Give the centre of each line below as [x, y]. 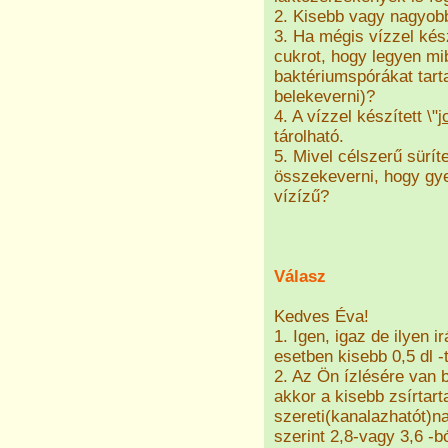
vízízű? [301, 196]
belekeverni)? [324, 96]
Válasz [300, 276]
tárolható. [309, 136]
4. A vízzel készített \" [356, 116]
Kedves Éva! [321, 316]
